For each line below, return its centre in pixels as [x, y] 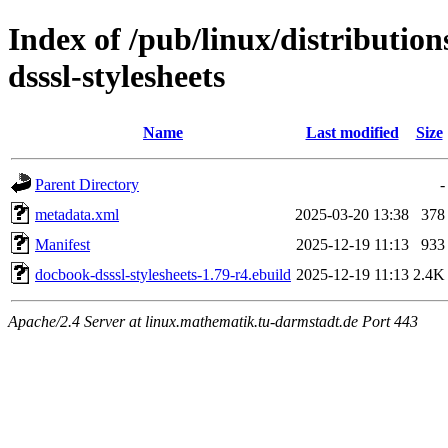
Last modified [352, 132]
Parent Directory [87, 184]
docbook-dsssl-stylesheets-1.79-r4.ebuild [163, 274]
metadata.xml [77, 214]
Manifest [62, 244]
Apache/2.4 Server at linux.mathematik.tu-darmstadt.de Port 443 [213, 321]
